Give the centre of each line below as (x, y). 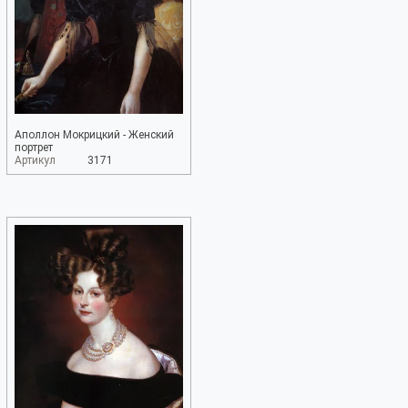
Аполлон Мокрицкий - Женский (94, 135)
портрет (34, 148)
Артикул (35, 160)
